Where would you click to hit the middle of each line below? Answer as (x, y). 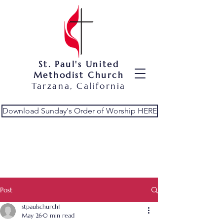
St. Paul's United (79, 64)
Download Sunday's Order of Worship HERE (80, 111)
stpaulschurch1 (41, 206)
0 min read (59, 215)
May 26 (32, 215)
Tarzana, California (79, 86)
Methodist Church (79, 75)
